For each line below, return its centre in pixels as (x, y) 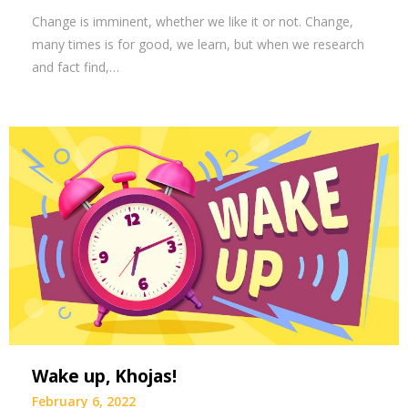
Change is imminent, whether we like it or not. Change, (193, 21)
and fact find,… (76, 66)
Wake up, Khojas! (104, 377)
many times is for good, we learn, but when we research (198, 44)
